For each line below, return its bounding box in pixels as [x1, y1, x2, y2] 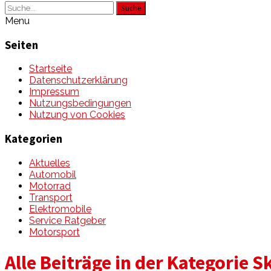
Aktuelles [29, 157, 70, 169]
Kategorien [5, 132, 62, 146]
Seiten [5, 38, 38, 52]
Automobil [29, 168, 76, 180]
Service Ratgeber [29, 214, 106, 226]
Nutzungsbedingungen [29, 97, 131, 109]
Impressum [29, 86, 79, 98]
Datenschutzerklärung [29, 74, 128, 87]
